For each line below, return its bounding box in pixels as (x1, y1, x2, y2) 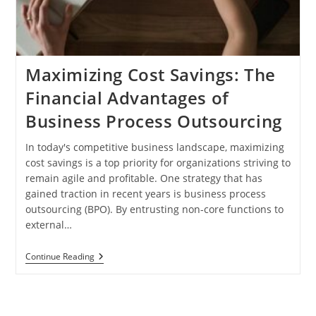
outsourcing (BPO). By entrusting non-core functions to (25, 202, 284, 217)
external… (25, 218, 72, 232)
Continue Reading (25, 250, 95, 263)
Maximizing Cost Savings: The (25, 63, 276, 87)
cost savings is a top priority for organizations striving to (25, 156, 291, 170)
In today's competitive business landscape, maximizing (25, 140, 284, 154)
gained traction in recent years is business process (25, 187, 266, 201)
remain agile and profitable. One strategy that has (25, 171, 262, 186)
